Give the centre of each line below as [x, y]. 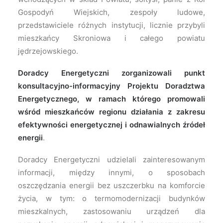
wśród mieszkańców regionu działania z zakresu [111, 112]
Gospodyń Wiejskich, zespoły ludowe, [111, 12]
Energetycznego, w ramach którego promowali [111, 99]
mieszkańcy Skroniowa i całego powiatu [111, 38]
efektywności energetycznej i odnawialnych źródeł [111, 125]
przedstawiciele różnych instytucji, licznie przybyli [111, 25]
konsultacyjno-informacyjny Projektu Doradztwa [111, 86]
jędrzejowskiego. [48, 51]
